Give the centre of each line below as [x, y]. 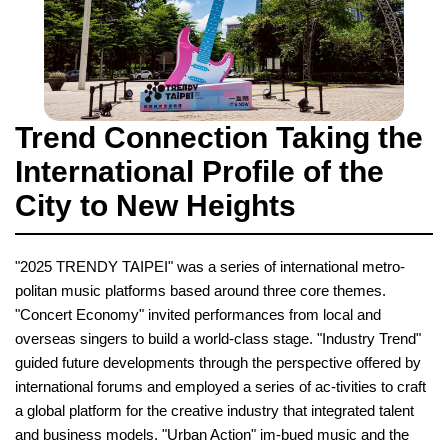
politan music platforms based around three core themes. [200, 291]
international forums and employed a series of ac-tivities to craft [220, 387]
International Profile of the [199, 172]
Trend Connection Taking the [219, 138]
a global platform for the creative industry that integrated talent [214, 411]
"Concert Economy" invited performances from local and [198, 315]
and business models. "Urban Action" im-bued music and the [212, 435]
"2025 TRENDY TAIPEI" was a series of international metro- [210, 267]
